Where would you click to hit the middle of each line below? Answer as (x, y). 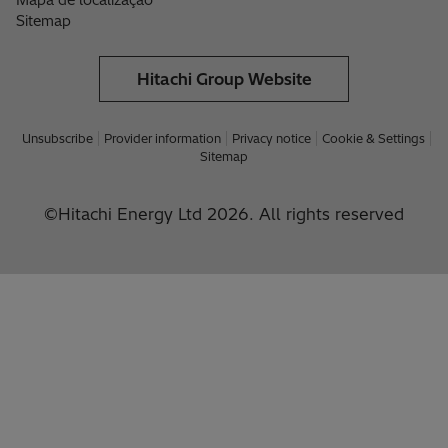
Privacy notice (271, 139)
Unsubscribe (57, 139)
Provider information (162, 139)
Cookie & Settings (373, 139)
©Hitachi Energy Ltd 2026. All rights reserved (224, 214)
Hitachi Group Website (224, 79)
